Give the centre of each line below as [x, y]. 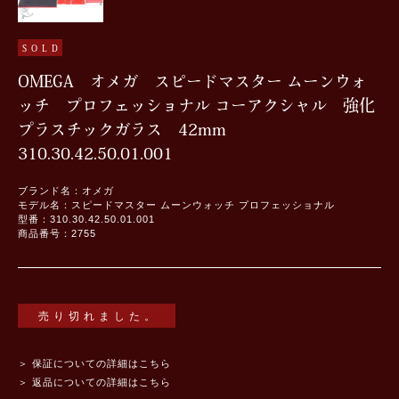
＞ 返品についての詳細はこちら [94, 383]
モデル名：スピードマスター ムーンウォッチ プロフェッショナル [176, 205]
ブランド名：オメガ [66, 191]
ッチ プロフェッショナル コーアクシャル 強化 [196, 106]
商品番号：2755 [57, 234]
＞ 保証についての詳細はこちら [94, 364]
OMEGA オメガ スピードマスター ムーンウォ [192, 81]
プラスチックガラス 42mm [130, 130]
